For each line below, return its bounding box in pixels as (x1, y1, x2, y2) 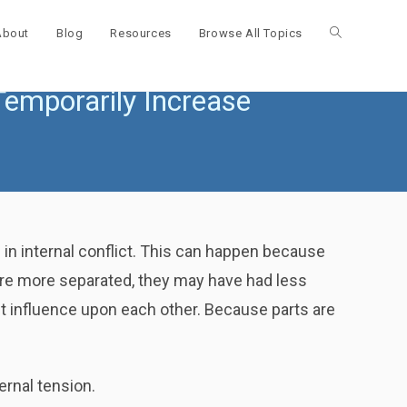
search (330, 161, 369, 175)
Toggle (330, 26, 369, 41)
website (330, 94, 375, 108)
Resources (110, 26, 172, 40)
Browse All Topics (198, 26, 303, 40)
